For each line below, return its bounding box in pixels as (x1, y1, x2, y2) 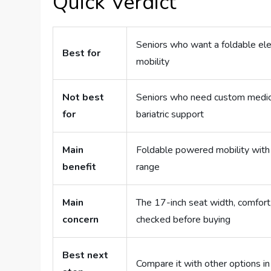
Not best (62, 91, 105, 105)
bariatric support (136, 108, 204, 122)
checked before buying (136, 213, 231, 227)
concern (62, 213, 99, 227)
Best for (62, 47, 101, 60)
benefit (62, 160, 97, 174)
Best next (62, 249, 109, 263)
